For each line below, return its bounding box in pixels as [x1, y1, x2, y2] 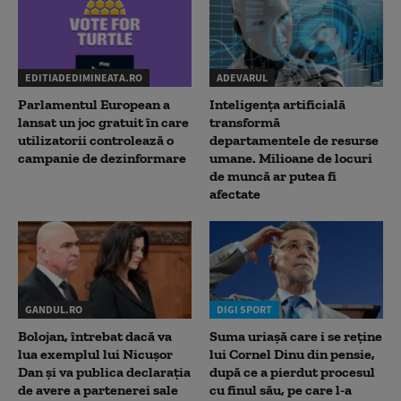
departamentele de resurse [209, 132, 379, 149]
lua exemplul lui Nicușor [18, 346, 173, 363]
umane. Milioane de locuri [209, 149, 372, 167]
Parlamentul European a [18, 96, 170, 114]
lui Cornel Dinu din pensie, [209, 346, 375, 363]
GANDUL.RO [25, 303, 82, 317]
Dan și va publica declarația [18, 363, 191, 381]
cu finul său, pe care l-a [209, 381, 352, 399]
